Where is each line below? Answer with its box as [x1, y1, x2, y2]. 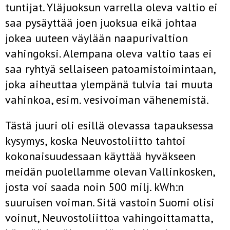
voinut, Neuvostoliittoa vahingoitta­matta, [5, 210, 213, 225]
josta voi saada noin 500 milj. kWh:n [5, 180, 184, 194]
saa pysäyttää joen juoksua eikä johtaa [5, 15, 197, 30]
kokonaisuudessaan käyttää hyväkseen [5, 149, 196, 163]
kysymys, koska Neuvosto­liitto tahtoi [5, 133, 186, 148]
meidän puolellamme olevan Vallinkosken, [5, 164, 215, 179]
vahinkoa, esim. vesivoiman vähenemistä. [5, 92, 209, 107]
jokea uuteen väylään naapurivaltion [5, 31, 188, 45]
